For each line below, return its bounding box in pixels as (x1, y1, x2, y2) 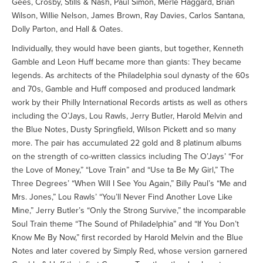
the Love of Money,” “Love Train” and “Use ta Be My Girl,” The (12, 165, 234, 175)
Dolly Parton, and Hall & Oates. (12, 24, 123, 34)
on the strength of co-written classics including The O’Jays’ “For (12, 151, 244, 161)
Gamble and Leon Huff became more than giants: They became (12, 57, 241, 67)
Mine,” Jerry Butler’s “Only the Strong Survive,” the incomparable (12, 205, 246, 215)
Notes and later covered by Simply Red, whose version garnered (12, 246, 247, 256)
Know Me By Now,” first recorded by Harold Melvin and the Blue (12, 232, 243, 242)
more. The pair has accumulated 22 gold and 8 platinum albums (12, 138, 242, 148)
